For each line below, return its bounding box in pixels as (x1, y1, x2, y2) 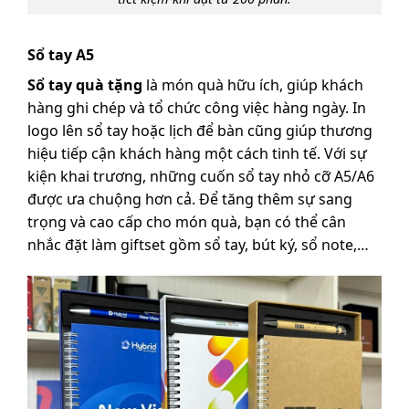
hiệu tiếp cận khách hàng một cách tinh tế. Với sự (27, 143, 367, 164)
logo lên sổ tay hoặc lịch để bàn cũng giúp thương (27, 121, 372, 142)
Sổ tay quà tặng (27, 75, 142, 96)
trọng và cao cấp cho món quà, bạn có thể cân (27, 212, 346, 233)
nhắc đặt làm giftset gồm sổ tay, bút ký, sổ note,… (27, 235, 369, 256)
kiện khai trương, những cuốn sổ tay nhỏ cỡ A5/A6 (27, 166, 374, 187)
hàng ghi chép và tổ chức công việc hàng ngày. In (27, 98, 366, 119)
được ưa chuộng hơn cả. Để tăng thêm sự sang (27, 189, 352, 210)
